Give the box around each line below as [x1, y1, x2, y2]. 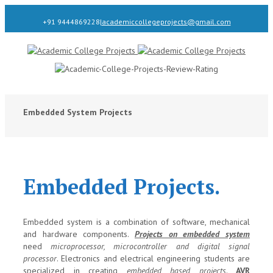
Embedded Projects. [23, 173, 220, 201]
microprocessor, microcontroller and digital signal [51, 241, 250, 252]
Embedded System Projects [23, 107, 132, 118]
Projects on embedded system [135, 229, 250, 240]
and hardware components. [23, 229, 135, 240]
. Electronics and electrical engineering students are [57, 253, 250, 264]
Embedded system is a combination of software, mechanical [23, 216, 250, 228]
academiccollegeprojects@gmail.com [101, 17, 231, 26]
